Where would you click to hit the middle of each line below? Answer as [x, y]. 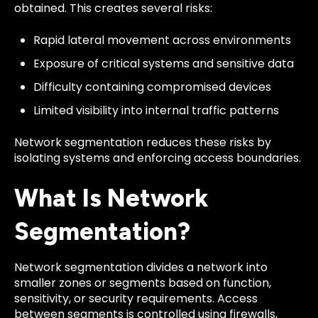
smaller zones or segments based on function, [143, 283]
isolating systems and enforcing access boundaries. [158, 158]
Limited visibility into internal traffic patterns [157, 111]
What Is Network [111, 199]
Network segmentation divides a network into [141, 268]
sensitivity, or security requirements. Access [136, 299]
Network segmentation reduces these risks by [143, 142]
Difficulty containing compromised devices [153, 87]
